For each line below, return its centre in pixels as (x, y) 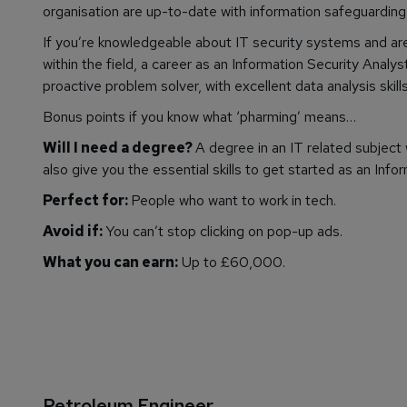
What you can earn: (110, 263)
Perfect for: (87, 201)
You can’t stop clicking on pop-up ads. (224, 232)
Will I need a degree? (119, 148)
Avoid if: (74, 232)
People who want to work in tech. (233, 201)
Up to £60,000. (232, 263)
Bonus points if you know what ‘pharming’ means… (199, 117)
